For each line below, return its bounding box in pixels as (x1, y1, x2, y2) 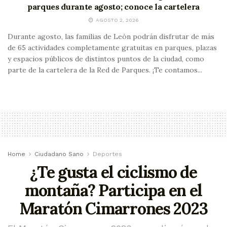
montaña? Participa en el (24, 179, 203, 201)
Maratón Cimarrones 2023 (19, 198, 208, 219)
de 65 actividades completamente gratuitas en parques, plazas (8, 43, 217, 52)
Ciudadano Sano (34, 150, 84, 158)
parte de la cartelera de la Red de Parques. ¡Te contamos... (8, 65, 202, 74)
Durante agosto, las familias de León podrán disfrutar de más (8, 31, 214, 41)
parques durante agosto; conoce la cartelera (27, 1, 200, 12)
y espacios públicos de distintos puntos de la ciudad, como (8, 54, 204, 63)
